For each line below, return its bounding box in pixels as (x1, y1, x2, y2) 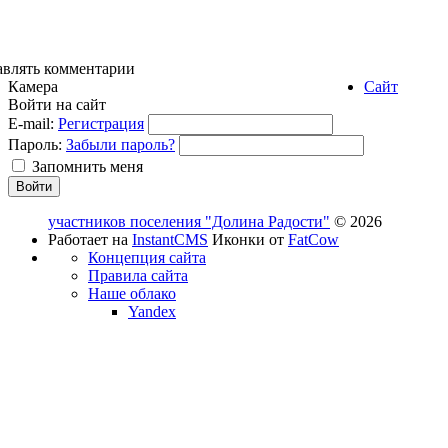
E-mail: (8, 115, 54, 133)
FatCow (288, 231, 339, 249)
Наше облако (88, 285, 176, 303)
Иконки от (212, 231, 288, 249)
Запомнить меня (32, 158, 143, 176)
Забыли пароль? (66, 136, 175, 154)
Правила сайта (88, 267, 188, 285)
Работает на (48, 231, 132, 249)
